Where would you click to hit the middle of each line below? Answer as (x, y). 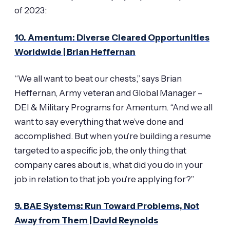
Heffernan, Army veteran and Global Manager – (108, 93)
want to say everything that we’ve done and (99, 122)
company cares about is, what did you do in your (109, 165)
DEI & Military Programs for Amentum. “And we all (113, 108)
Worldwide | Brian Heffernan (75, 52)
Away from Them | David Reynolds (86, 221)
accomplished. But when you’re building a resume (113, 136)
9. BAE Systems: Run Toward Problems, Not (107, 206)
